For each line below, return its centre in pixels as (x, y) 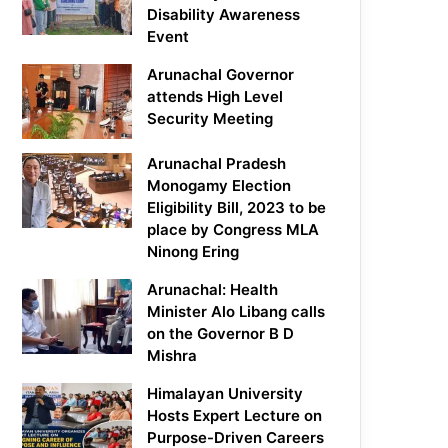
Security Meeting (210, 119)
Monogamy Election (219, 186)
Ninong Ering (193, 252)
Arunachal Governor (221, 75)
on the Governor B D (221, 334)
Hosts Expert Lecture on (235, 416)
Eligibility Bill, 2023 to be (237, 208)
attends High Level (215, 97)
